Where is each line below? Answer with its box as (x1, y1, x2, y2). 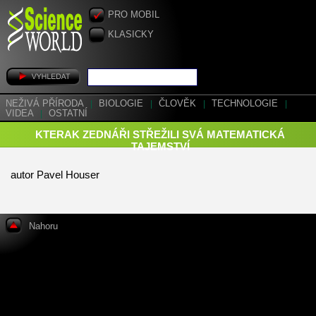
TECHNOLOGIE (212, 99, 281, 109)
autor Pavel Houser (11, 168, 99, 181)
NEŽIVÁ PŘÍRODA (6, 99, 86, 109)
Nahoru (29, 221, 58, 231)
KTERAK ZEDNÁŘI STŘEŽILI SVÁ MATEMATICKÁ (35, 128, 285, 140)
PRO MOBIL (108, 10, 159, 20)
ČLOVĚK (159, 99, 199, 109)
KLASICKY (108, 30, 154, 39)
